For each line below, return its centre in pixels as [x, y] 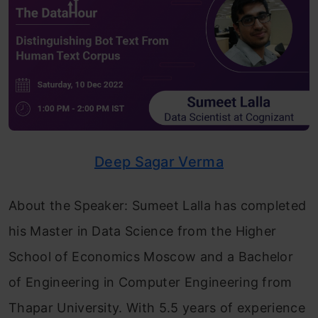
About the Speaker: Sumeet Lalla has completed [158, 206]
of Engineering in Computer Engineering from [150, 283]
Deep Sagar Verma [159, 162]
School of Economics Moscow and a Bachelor [151, 257]
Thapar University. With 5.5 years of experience [157, 308]
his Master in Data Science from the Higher [143, 231]
